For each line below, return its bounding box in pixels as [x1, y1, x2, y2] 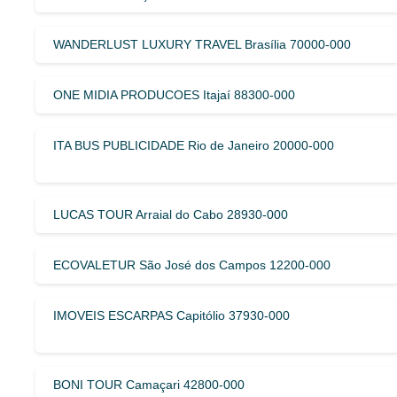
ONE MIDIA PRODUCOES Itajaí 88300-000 [53, 87, 295, 102]
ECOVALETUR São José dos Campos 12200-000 [53, 257, 331, 272]
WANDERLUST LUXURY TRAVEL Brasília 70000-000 [53, 36, 351, 51]
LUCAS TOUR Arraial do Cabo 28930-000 [53, 206, 288, 222]
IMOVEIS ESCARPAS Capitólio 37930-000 [53, 307, 290, 323]
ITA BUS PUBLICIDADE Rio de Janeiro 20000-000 [53, 137, 334, 152]
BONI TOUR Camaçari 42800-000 [53, 377, 245, 392]
